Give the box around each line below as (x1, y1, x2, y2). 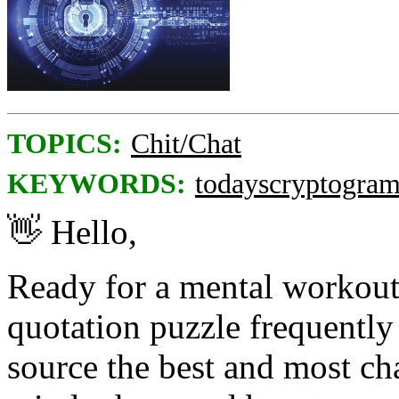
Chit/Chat (131, 128, 241, 160)
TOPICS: (7, 128, 122, 160)
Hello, (42, 213, 137, 252)
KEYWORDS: (7, 168, 186, 200)
